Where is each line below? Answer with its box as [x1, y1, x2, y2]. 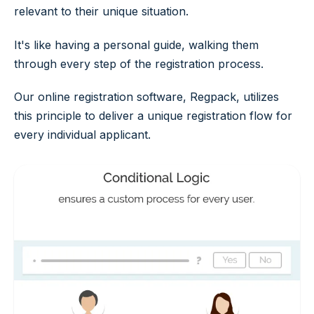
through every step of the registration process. [14, 56, 264, 71]
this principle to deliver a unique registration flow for [14, 109, 292, 123]
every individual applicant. [14, 128, 151, 142]
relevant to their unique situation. [14, 4, 189, 18]
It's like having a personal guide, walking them [14, 37, 259, 52]
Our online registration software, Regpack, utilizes [14, 90, 279, 104]
